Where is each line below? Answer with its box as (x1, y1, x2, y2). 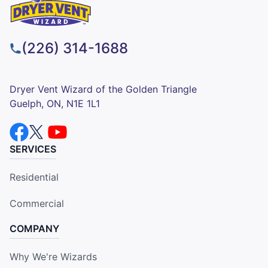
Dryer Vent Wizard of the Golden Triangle (10, 83, 197, 95)
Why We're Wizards (10, 250, 97, 263)
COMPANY (10, 222, 59, 234)
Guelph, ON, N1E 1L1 (10, 97, 100, 109)
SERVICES (10, 142, 56, 155)
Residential (10, 170, 59, 183)
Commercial (10, 197, 64, 209)
